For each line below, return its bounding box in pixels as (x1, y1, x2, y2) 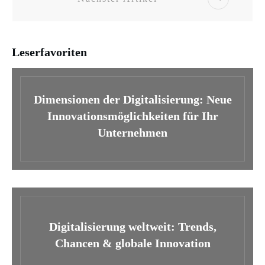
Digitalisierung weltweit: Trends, (49, 220, 216, 234)
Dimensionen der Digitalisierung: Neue (33, 92, 232, 106)
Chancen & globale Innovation (54, 237, 211, 250)
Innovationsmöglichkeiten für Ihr (47, 109, 218, 122)
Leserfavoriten (12, 45, 87, 59)
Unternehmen (98, 125, 167, 139)
